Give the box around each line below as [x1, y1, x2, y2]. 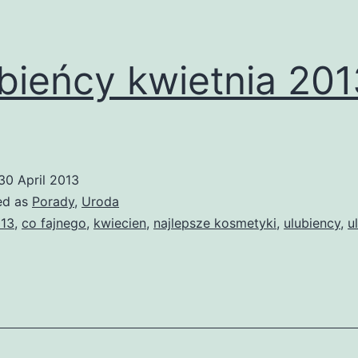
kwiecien [93, 215, 146, 232]
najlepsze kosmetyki [153, 215, 276, 232]
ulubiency [284, 215, 340, 232]
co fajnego [22, 215, 86, 232]
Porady [32, 193, 74, 210]
